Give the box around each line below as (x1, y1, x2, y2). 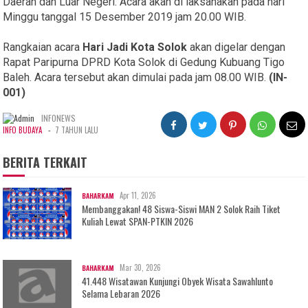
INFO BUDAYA (3, 124, 43, 136)
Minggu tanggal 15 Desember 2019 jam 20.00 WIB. (3, 10, 247, 24)
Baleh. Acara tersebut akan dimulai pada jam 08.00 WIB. (3, 71, 269, 85)
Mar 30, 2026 (120, 262, 162, 274)
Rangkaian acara (3, 41, 83, 54)
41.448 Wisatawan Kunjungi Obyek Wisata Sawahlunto (82, 274, 274, 289)
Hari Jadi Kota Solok (82, 41, 188, 54)
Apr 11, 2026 (120, 190, 157, 201)
